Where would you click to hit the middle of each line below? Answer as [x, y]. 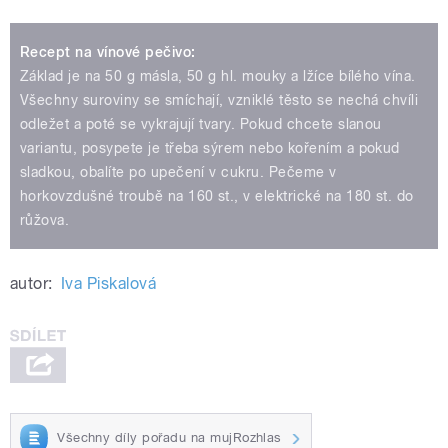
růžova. [45, 220]
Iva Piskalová [108, 284]
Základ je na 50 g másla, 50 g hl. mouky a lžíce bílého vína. [218, 76]
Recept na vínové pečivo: [108, 52]
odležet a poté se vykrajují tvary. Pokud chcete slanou [201, 124]
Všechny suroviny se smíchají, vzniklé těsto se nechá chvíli [219, 100]
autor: [31, 284]
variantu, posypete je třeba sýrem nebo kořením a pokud [210, 148]
